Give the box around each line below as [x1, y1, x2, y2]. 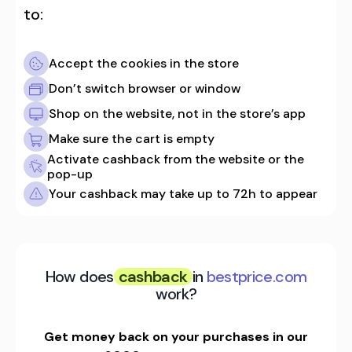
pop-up [47, 165, 93, 182]
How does [45, 266, 114, 287]
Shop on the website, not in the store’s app [49, 105, 306, 123]
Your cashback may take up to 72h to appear [49, 185, 317, 203]
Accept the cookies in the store [49, 55, 239, 72]
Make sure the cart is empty [49, 130, 214, 148]
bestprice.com [206, 266, 307, 287]
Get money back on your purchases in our [44, 328, 308, 345]
